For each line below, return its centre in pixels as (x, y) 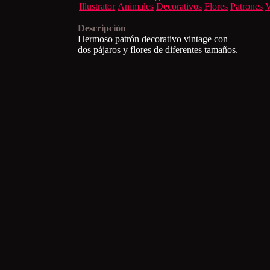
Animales (136, 6)
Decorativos (179, 6)
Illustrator (97, 6)
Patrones (246, 6)
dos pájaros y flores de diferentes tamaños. (158, 50)
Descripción (102, 28)
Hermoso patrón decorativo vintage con (153, 39)
